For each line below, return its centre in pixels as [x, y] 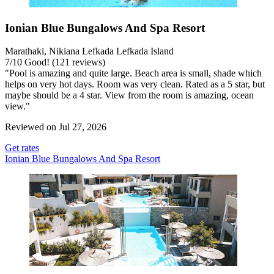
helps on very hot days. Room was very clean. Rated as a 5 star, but [135, 84]
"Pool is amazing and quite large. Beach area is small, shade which [133, 73]
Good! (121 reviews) [64, 62]
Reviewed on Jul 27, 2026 [56, 127]
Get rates [22, 148]
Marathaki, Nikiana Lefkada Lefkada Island [89, 51]
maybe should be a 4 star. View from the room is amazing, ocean [129, 95]
